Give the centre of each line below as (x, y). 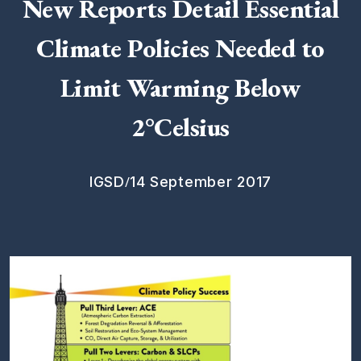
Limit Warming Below (180, 88)
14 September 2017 (201, 182)
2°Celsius (180, 127)
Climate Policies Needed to (180, 48)
